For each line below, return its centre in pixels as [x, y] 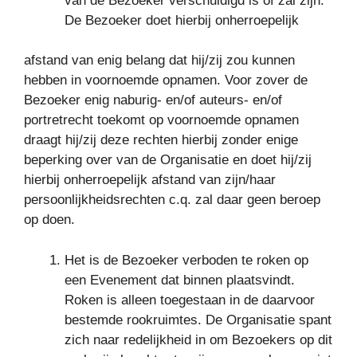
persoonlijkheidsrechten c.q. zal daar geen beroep [172, 200]
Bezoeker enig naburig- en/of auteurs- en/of [153, 100]
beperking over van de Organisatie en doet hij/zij [168, 160]
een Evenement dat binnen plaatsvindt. [180, 280]
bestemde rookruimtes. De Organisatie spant [198, 320]
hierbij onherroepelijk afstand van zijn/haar [150, 180]
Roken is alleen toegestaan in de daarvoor [190, 300]
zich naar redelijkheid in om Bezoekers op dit [198, 339]
